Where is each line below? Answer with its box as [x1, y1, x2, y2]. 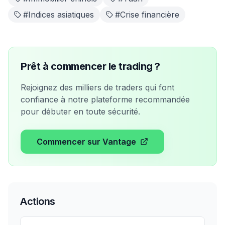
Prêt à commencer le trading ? [21, 60, 160, 72]
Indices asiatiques [28, 10, 94, 20]
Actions [20, 195, 55, 207]
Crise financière [120, 10, 179, 20]
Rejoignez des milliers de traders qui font [21, 82, 174, 92]
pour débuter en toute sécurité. [21, 106, 140, 117]
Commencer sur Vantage [37, 137, 136, 147]
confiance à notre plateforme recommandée [21, 94, 190, 104]
